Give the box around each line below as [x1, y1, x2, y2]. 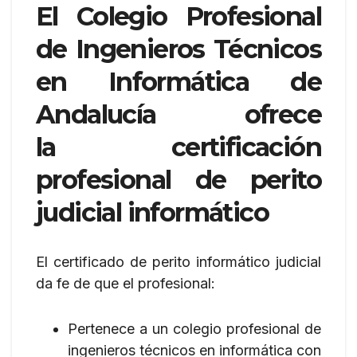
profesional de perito [36, 163, 321, 195]
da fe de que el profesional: [36, 274, 215, 292]
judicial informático [36, 196, 269, 228]
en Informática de [36, 65, 321, 97]
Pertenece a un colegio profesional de [68, 320, 321, 337]
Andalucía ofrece [36, 98, 321, 130]
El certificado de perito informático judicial [36, 253, 321, 270]
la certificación [36, 131, 321, 163]
